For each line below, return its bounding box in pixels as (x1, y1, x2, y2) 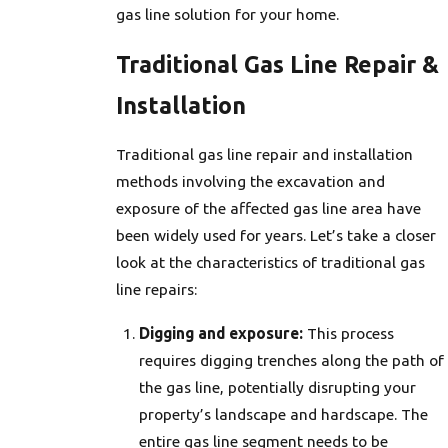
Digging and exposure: (139, 324, 304, 343)
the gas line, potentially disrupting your (139, 378, 417, 397)
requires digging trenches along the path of (139, 351, 445, 370)
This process (303, 324, 395, 343)
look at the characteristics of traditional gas (115, 253, 425, 272)
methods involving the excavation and (115, 172, 385, 191)
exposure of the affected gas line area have (115, 199, 421, 218)
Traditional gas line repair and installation (115, 145, 413, 164)
